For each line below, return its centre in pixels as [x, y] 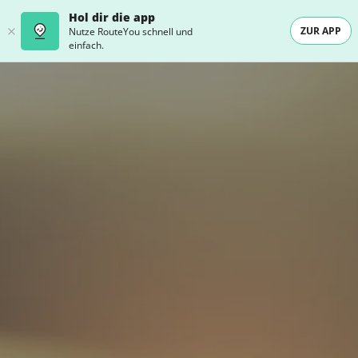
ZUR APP [321, 31]
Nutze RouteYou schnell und [131, 32]
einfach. [86, 45]
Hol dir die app [112, 17]
